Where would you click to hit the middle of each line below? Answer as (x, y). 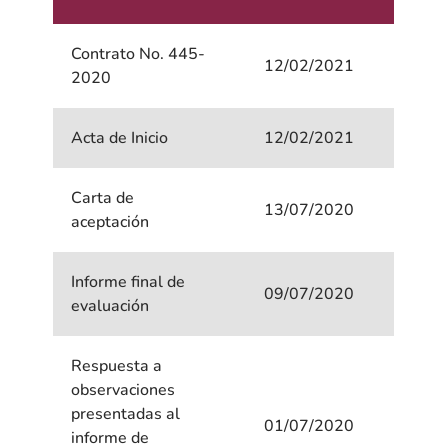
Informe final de (128, 282)
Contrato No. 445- (138, 54)
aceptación (110, 222)
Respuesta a (117, 366)
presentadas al (126, 414)
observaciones (123, 390)
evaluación (110, 306)
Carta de (103, 198)
